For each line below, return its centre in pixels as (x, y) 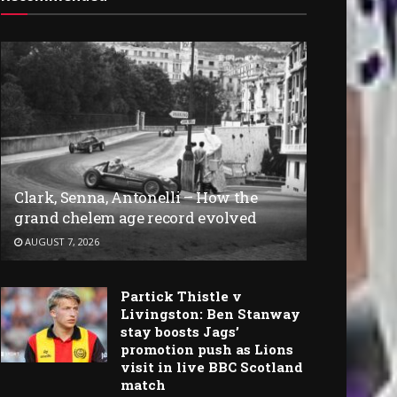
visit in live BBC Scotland (212, 366)
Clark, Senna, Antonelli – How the (136, 197)
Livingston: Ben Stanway (210, 313)
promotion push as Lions (207, 349)
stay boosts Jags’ (180, 331)
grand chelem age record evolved (136, 217)
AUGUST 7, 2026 (61, 241)
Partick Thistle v (181, 296)
